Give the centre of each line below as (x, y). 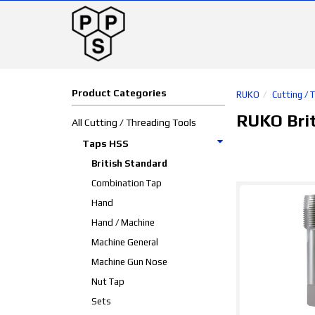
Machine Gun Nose (129, 262)
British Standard (129, 163)
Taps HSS (105, 143)
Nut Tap (108, 282)
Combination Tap (127, 183)
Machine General (125, 242)
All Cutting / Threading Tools (134, 122)
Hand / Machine (123, 223)
